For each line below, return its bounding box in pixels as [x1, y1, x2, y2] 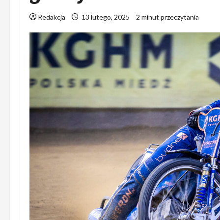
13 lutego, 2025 [80, 13, 131, 21]
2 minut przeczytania [136, 13, 199, 21]
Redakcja [38, 13, 65, 21]
